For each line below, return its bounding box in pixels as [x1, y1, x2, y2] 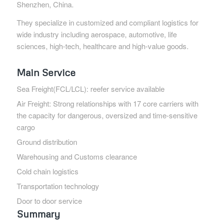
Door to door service [16, 195, 82, 206]
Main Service [16, 66, 76, 79]
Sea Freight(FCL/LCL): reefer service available [16, 83, 165, 94]
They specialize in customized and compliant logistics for [16, 17, 198, 28]
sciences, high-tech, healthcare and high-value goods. [16, 41, 189, 52]
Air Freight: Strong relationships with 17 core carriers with [16, 98, 198, 109]
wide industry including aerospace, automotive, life [16, 29, 177, 40]
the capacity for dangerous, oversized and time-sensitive [16, 110, 197, 121]
